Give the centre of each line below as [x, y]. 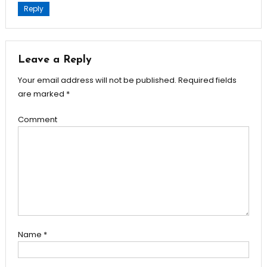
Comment [37, 119]
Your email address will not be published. [97, 80]
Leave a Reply [55, 60]
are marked [42, 94]
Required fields [206, 80]
